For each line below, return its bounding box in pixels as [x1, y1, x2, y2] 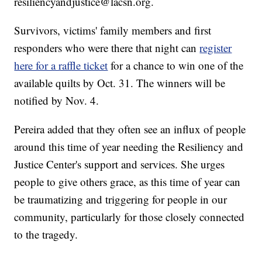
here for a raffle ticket [14, 57, 108, 73]
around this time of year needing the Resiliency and [14, 139, 244, 154]
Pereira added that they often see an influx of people [14, 121, 246, 136]
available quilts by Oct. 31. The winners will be [14, 75, 226, 90]
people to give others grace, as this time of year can [14, 174, 241, 189]
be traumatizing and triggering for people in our [14, 191, 227, 206]
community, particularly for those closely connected [14, 209, 245, 224]
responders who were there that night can [14, 40, 200, 55]
